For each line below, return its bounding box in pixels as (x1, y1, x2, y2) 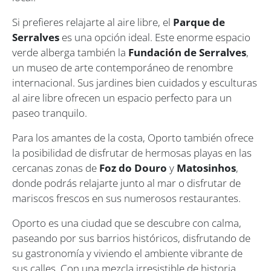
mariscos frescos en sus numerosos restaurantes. (12, 191, 241, 205)
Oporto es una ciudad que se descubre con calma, (12, 215, 241, 230)
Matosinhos (177, 160, 236, 175)
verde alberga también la (12, 45, 128, 59)
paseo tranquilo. (12, 105, 87, 120)
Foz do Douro (99, 160, 167, 175)
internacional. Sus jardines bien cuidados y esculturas (12, 75, 257, 90)
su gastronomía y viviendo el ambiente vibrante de (12, 246, 243, 260)
